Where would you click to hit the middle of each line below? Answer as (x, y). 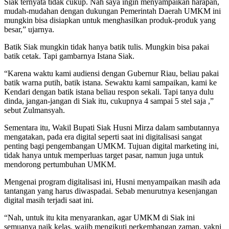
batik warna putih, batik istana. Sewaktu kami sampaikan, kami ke (110, 83)
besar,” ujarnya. (29, 30)
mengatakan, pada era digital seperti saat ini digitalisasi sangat (103, 137)
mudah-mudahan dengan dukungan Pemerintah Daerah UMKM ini (112, 11)
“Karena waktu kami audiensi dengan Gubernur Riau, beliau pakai (111, 74)
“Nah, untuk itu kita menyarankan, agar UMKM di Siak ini (99, 218)
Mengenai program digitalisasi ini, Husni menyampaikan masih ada (112, 182)
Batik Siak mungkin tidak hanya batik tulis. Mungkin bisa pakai (107, 47)
